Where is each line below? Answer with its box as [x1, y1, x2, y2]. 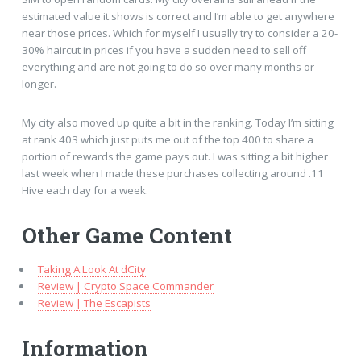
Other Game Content [21, 221, 232, 250]
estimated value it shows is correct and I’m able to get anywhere [21, 9, 334, 24]
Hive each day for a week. [21, 182, 148, 197]
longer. [21, 77, 56, 92]
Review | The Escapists [37, 295, 151, 310]
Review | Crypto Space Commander [37, 278, 214, 293]
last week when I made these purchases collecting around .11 [21, 165, 324, 180]
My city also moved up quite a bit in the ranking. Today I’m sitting [21, 114, 334, 130]
